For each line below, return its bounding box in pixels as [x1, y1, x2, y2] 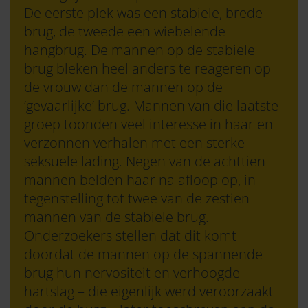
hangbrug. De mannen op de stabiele [24, 41, 255, 59]
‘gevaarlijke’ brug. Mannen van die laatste [24, 96, 278, 115]
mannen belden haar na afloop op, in [24, 170, 256, 189]
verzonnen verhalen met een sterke [24, 133, 245, 152]
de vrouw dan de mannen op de [24, 78, 223, 96]
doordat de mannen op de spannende [24, 245, 263, 263]
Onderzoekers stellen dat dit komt [24, 226, 236, 245]
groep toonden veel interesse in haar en [24, 115, 273, 133]
